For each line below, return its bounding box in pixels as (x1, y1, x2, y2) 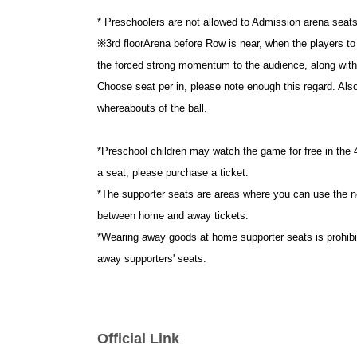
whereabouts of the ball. (97, 101, 207, 114)
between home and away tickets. (97, 209, 249, 222)
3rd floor (106, 37, 143, 49)
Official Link (97, 330, 179, 347)
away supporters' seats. (97, 252, 206, 265)
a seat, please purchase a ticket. (97, 166, 249, 178)
